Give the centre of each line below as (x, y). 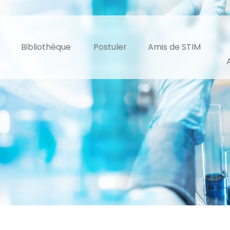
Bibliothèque (46, 47)
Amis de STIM (174, 47)
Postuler (110, 47)
